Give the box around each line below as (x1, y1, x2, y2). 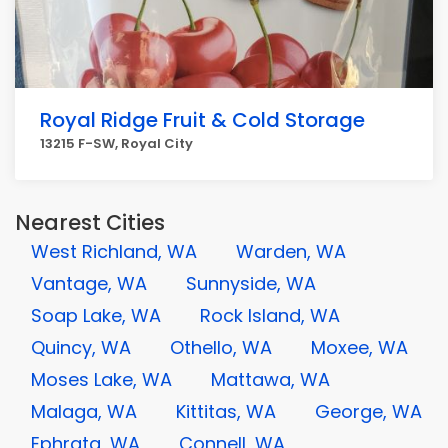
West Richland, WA (31, 239, 197, 264)
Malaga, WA (31, 399, 137, 424)
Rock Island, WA (200, 303, 340, 328)
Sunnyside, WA (186, 271, 316, 296)
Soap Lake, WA (31, 303, 161, 328)
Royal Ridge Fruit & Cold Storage (40, 106, 365, 134)
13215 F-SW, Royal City (40, 134, 193, 153)
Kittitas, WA (176, 399, 276, 424)
